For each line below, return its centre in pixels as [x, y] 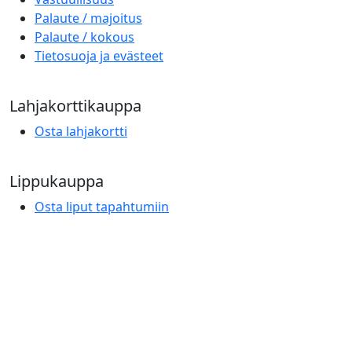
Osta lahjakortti [81, 131]
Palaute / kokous [84, 37]
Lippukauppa [57, 181]
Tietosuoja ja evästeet [99, 55]
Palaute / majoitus [88, 18]
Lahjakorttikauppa [75, 105]
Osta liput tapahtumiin [102, 206]
